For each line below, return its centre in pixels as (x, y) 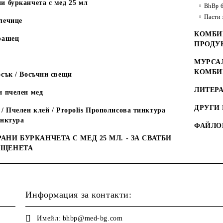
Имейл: (49, 218)
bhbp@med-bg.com (93, 218)
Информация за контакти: (79, 195)
